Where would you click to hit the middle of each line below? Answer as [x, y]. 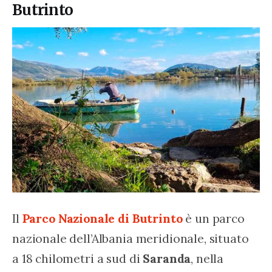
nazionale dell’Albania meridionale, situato [132, 238]
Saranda [167, 258]
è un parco [215, 218]
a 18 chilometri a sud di [78, 258]
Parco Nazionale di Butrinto [102, 218]
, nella [209, 258]
